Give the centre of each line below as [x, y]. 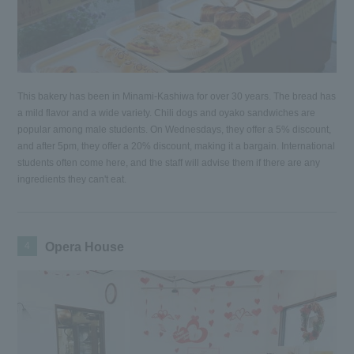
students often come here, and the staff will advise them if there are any [169, 163]
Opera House [85, 247]
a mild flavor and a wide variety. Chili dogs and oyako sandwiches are [167, 113]
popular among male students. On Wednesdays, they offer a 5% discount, [175, 130]
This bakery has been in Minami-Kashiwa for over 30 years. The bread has [177, 97]
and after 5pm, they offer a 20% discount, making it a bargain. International [177, 147]
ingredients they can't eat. [72, 180]
